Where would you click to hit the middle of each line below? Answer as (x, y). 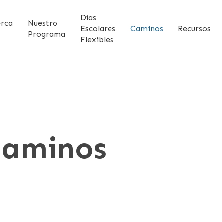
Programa (47, 34)
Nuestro (43, 23)
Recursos (194, 28)
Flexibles (97, 39)
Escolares (98, 28)
